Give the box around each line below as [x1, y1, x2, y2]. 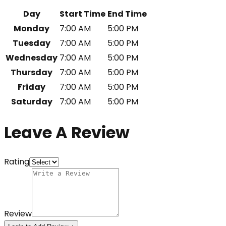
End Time [107, 8, 147, 20]
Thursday [11, 67, 52, 79]
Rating [4, 156, 29, 168]
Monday [14, 23, 49, 35]
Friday [18, 81, 45, 93]
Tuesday [13, 37, 50, 49]
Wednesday [6, 52, 58, 64]
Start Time [60, 8, 105, 20]
